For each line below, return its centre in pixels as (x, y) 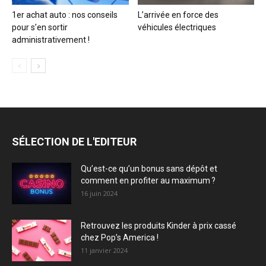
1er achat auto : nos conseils (65, 15)
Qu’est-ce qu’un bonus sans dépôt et (149, 168)
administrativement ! (51, 39)
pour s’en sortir (40, 27)
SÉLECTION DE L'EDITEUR (74, 141)
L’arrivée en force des (178, 15)
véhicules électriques (177, 27)
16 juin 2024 (99, 193)
